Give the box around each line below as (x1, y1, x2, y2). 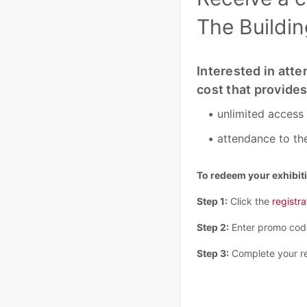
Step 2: (197, 221, 229, 234)
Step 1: (197, 195, 228, 208)
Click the (228, 195, 272, 208)
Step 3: (197, 247, 229, 260)
